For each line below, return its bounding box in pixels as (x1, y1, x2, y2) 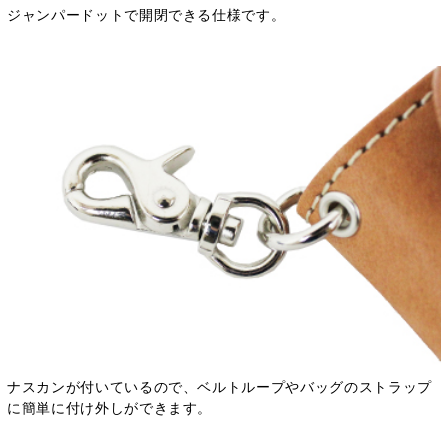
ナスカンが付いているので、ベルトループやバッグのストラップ (7, 379, 432, 396)
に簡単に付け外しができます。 (7, 400, 213, 417)
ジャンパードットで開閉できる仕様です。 (7, 6, 286, 23)
